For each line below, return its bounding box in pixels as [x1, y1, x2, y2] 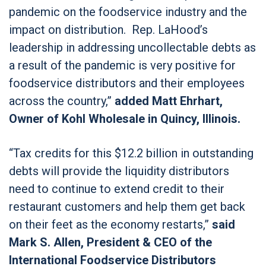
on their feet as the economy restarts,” [9, 217, 212, 232]
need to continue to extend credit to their [9, 181, 224, 196]
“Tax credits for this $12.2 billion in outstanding [9, 145, 254, 160]
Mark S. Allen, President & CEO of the [9, 235, 212, 249]
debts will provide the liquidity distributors [9, 163, 229, 178]
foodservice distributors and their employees [9, 75, 245, 90]
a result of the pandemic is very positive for [9, 58, 236, 72]
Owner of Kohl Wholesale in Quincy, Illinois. [9, 111, 240, 126]
